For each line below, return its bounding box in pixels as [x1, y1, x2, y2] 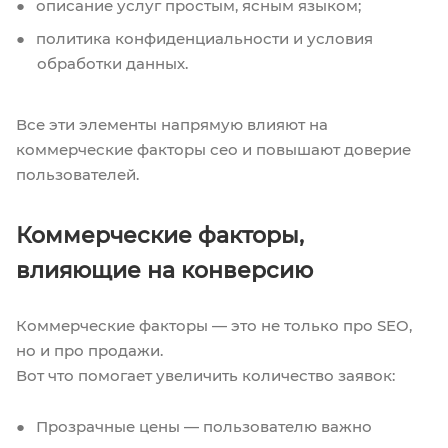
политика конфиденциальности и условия [32, 28, 373, 48]
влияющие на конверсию [16, 256, 313, 284]
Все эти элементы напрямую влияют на [16, 114, 328, 134]
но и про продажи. [16, 340, 163, 360]
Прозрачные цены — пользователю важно [32, 416, 372, 436]
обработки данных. [37, 53, 188, 73]
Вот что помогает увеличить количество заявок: [16, 365, 395, 385]
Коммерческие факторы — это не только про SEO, [16, 315, 412, 335]
